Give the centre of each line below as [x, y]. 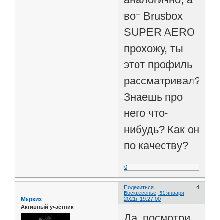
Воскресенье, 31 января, [155, 193]
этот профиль [158, 65]
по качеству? [156, 146]
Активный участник [47, 207]
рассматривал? [162, 81]
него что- [146, 113]
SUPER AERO [160, 32]
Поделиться [139, 187]
